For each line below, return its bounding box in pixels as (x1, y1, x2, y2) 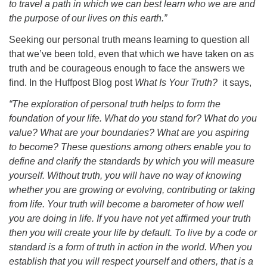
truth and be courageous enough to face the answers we (9, 63, 245, 73)
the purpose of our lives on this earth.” (9, 13, 167, 23)
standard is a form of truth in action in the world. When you (9, 242, 252, 252)
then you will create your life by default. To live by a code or (9, 228, 257, 238)
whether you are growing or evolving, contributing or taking (9, 185, 255, 195)
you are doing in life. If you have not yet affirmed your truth (9, 213, 251, 223)
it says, (218, 77, 252, 88)
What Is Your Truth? (135, 77, 218, 88)
